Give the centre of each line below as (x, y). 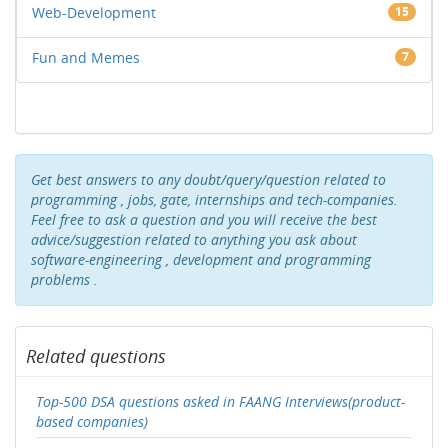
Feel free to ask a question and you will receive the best (204, 219)
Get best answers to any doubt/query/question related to (208, 179)
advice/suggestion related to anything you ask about (194, 239)
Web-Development (94, 12)
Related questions (96, 356)
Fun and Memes (86, 57)
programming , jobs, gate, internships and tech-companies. (214, 199)
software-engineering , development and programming (201, 259)
